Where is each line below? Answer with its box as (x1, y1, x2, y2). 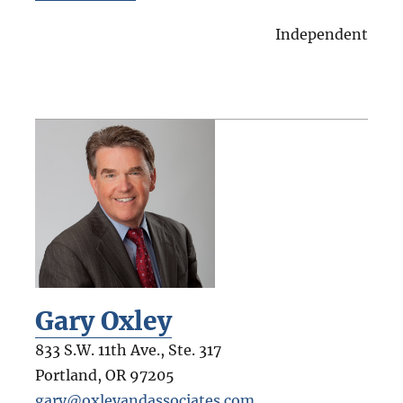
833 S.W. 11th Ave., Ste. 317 (34, 340, 221, 359)
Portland (34, 365, 97, 384)
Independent (275, 24, 369, 43)
